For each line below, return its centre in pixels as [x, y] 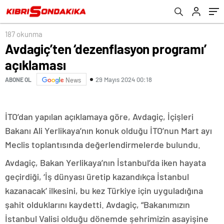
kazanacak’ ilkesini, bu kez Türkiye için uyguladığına [104, 190]
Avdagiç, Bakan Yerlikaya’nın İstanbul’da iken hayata [105, 162]
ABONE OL [18, 79]
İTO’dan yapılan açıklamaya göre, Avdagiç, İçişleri [99, 116]
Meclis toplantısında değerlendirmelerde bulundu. [103, 144]
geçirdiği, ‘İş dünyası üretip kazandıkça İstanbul [97, 176]
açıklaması [35, 65]
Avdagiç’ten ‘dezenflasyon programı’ [106, 49]
